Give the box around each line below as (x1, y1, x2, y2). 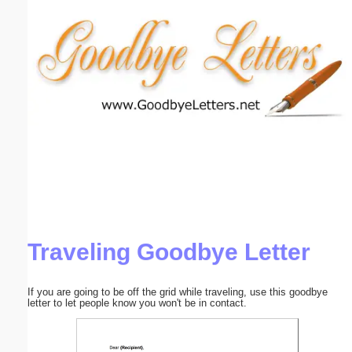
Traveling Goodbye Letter (27, 237, 310, 265)
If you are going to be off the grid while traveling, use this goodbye (27, 285, 328, 298)
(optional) (100, 58, 156, 71)
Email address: (11, 58, 100, 71)
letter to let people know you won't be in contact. (27, 296, 247, 309)
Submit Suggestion (50, 207, 137, 218)
